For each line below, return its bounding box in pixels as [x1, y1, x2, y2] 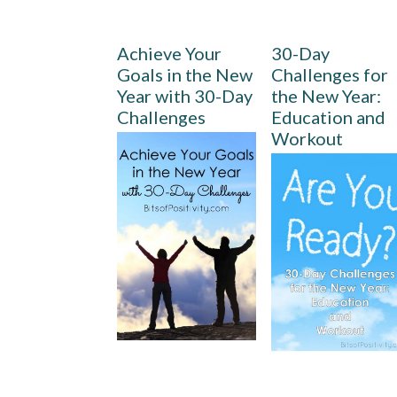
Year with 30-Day [117, 85, 253, 106]
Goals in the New [117, 64, 253, 85]
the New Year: [271, 85, 382, 106]
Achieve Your [117, 43, 222, 64]
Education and [271, 106, 386, 128]
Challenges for [271, 64, 389, 85]
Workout [271, 128, 344, 149]
